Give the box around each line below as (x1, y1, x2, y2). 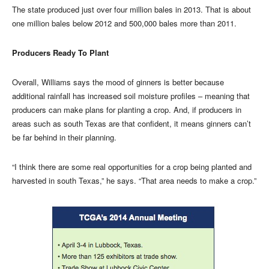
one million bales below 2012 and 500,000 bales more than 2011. (12, 17, 237, 29)
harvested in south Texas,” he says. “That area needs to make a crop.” (12, 174, 256, 186)
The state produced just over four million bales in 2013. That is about (12, 3, 251, 15)
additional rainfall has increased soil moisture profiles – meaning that (12, 89, 250, 101)
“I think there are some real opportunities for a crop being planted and (12, 160, 252, 172)
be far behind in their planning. (12, 131, 116, 143)
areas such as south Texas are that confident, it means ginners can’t (12, 117, 251, 129)
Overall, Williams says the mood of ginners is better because (12, 76, 224, 88)
